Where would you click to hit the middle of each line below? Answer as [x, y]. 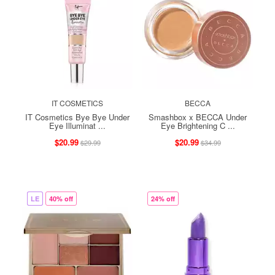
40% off [61, 198]
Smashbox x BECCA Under [198, 117]
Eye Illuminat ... [77, 125]
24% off [163, 198]
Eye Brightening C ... [198, 125]
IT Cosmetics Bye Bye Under [77, 117]
